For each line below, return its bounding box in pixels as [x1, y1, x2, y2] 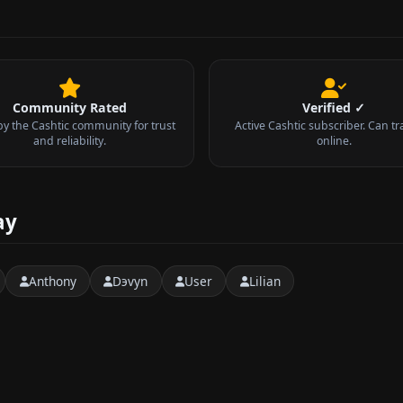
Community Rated [12, 98, 127, 116]
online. [316, 132, 352, 148]
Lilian [248, 272, 281, 290]
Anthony [28, 272, 76, 290]
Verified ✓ [302, 98, 365, 116]
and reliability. [32, 132, 106, 148]
